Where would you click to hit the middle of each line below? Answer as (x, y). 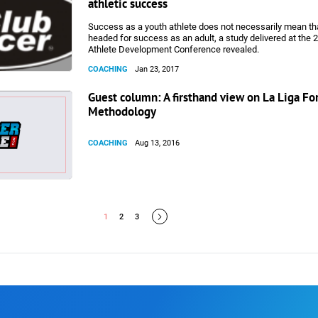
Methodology (122, 111)
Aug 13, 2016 (157, 143)
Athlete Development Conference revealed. (174, 49)
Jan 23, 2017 (157, 69)
